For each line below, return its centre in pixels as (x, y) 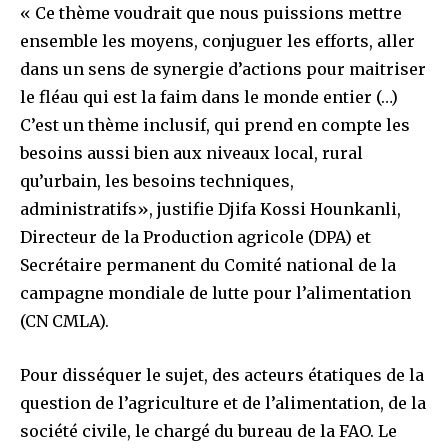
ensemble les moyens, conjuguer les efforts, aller (217, 40)
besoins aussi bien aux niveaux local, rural (191, 152)
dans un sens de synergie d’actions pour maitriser (223, 68)
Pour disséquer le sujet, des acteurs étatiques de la (222, 374)
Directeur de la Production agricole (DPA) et (195, 236)
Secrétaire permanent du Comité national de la (208, 264)
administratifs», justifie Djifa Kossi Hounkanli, (210, 208)
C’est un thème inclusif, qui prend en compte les (215, 124)
